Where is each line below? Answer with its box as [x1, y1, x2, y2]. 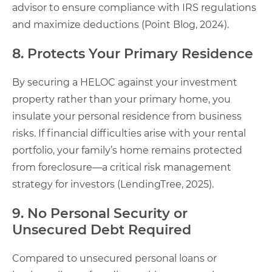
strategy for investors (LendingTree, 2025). [12, 178, 214, 190]
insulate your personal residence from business [12, 110, 242, 122]
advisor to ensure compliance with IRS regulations [12, 1, 256, 13]
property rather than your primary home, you [12, 93, 231, 105]
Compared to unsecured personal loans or [12, 252, 217, 264]
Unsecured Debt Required [12, 221, 191, 238]
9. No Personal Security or [12, 205, 188, 222]
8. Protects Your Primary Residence [12, 45, 253, 62]
